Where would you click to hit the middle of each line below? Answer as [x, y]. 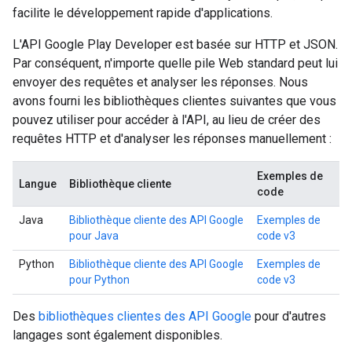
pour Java [94, 236]
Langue [38, 184]
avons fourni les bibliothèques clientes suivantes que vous [174, 101]
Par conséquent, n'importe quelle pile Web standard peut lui [175, 63]
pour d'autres [289, 316]
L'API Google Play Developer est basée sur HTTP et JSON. [175, 44]
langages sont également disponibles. [117, 335]
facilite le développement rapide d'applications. [143, 13]
